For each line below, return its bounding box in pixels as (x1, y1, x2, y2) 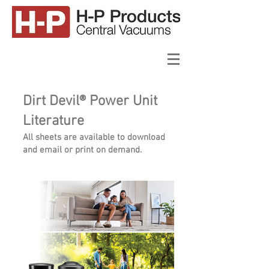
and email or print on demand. (23, 145, 142, 156)
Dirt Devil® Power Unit (23, 93, 157, 110)
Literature (23, 113, 84, 130)
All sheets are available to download (23, 132, 165, 143)
